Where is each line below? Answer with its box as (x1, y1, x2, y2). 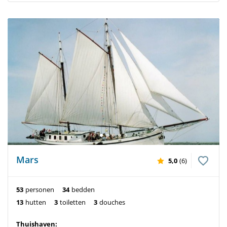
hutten (25, 198, 46, 207)
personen (25, 185, 54, 194)
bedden (71, 185, 95, 194)
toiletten (60, 198, 86, 207)
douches (99, 198, 125, 207)
